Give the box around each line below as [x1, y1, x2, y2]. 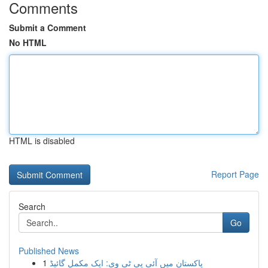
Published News [19, 245, 79, 257]
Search [19, 200, 45, 212]
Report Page [211, 168, 259, 180]
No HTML [9, 36, 47, 48]
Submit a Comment [9, 22, 86, 33]
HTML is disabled [9, 135, 75, 147]
